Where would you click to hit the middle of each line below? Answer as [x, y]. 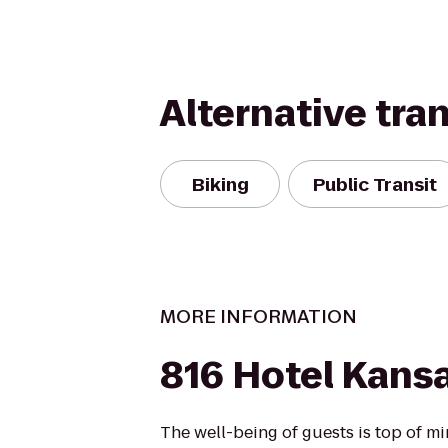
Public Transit [375, 184]
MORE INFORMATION [258, 316]
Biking [220, 184]
